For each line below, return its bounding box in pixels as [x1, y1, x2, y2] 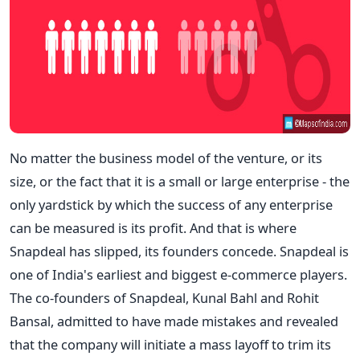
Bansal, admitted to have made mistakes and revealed [10, 311, 338, 330]
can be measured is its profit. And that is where [10, 218, 297, 237]
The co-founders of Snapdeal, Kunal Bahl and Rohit [10, 288, 319, 307]
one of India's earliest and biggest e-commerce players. [10, 264, 347, 284]
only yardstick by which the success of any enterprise [10, 194, 333, 214]
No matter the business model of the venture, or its [10, 148, 322, 167]
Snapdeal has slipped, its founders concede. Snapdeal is [10, 241, 349, 260]
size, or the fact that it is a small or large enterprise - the [10, 171, 350, 190]
